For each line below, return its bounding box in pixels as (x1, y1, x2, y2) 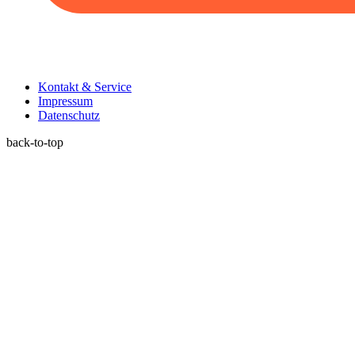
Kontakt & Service (38, 80, 132, 94)
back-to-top (6, 136, 63, 150)
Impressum (38, 94, 93, 109)
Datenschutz (38, 109, 100, 123)
